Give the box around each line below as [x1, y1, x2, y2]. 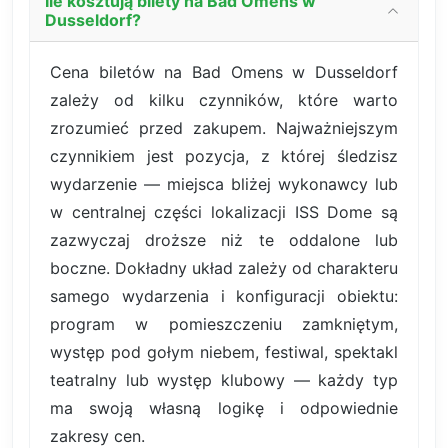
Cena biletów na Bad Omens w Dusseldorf [50, 62, 398, 83]
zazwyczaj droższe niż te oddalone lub [50, 230, 398, 251]
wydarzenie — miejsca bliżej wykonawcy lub [50, 174, 398, 195]
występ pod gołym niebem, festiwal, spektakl [50, 342, 398, 363]
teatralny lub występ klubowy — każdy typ [50, 370, 398, 391]
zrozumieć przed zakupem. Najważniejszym [50, 118, 398, 139]
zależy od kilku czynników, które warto [50, 90, 398, 111]
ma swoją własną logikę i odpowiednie [50, 398, 398, 419]
